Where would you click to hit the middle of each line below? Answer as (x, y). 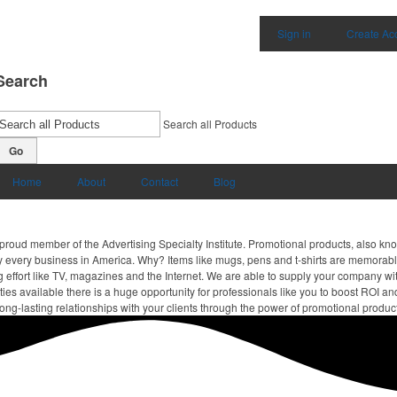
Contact (160, 181)
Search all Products (210, 124)
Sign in (294, 33)
